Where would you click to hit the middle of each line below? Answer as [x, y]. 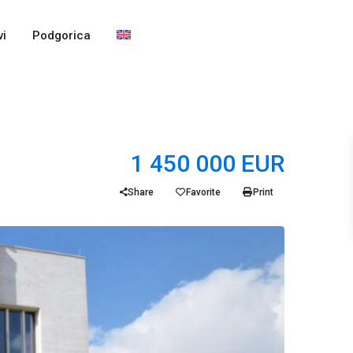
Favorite [203, 192]
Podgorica [61, 35]
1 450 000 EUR [208, 163]
